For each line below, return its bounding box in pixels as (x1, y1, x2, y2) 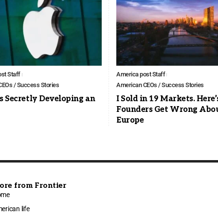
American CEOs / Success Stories (116, 81, 204, 89)
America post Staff (116, 71, 165, 78)
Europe (116, 116, 144, 126)
